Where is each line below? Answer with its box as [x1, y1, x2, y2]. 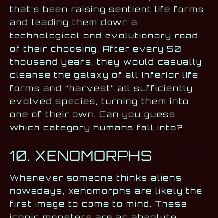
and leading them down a [10, 18, 138, 28]
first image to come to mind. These [10, 199, 187, 209]
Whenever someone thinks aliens [10, 173, 182, 183]
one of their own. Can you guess [10, 109, 176, 120]
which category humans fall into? [10, 123, 183, 133]
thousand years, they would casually [10, 57, 202, 67]
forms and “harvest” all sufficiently [10, 83, 193, 93]
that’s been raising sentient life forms [10, 4, 204, 15]
